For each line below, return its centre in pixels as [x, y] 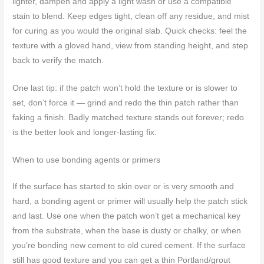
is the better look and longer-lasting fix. [85, 133]
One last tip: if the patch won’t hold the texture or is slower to [125, 88]
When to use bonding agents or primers [87, 160]
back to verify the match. [58, 61]
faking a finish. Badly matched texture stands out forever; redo [128, 118]
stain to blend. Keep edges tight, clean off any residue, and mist [131, 16]
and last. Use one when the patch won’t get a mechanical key [127, 216]
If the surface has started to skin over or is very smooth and [123, 187]
